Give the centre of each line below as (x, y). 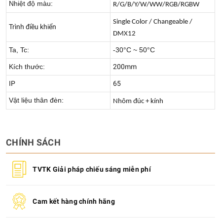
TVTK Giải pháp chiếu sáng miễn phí (92, 169)
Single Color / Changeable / (153, 22)
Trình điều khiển (33, 27)
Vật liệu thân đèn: (36, 100)
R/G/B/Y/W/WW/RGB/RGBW (156, 5)
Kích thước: (27, 67)
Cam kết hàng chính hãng (74, 201)
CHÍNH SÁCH (33, 142)
